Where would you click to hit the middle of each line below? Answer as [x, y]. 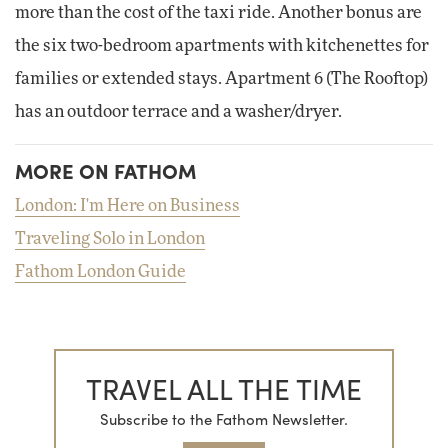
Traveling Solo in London [110, 238]
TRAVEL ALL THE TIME [224, 388]
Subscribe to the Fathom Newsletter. [224, 418]
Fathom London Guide [100, 271]
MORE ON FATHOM [105, 171]
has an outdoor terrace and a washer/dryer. [178, 112]
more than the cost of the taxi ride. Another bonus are [218, 13]
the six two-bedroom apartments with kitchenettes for [222, 46]
